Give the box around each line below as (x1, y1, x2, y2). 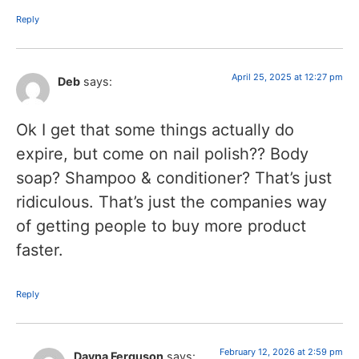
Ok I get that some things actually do (16, 119, 294, 139)
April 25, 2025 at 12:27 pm (232, 71, 343, 83)
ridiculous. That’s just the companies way (16, 192, 327, 212)
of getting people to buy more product (16, 216, 306, 236)
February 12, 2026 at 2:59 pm (220, 345, 343, 357)
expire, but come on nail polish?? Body (16, 143, 309, 163)
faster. (16, 240, 63, 260)
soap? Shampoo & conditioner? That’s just (16, 167, 332, 188)
